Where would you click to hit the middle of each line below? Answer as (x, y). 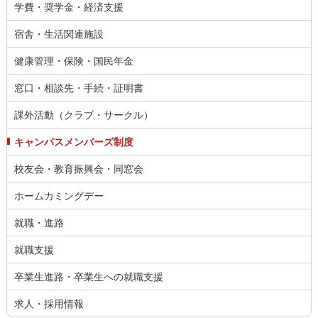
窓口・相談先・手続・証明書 (78, 88)
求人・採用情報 (49, 303)
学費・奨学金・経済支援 (68, 7)
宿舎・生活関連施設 (59, 34)
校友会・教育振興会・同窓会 (78, 169)
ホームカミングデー (59, 196)
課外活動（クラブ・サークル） (83, 115)
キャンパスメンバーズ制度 (73, 142)
